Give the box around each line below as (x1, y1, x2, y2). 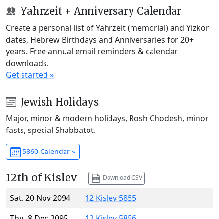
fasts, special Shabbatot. (6, 125, 96, 136)
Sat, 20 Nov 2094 (10, 193, 70, 204)
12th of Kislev (6, 171, 77, 185)
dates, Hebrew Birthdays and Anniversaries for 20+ (6, 34, 194, 45)
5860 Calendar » (20, 147, 75, 156)
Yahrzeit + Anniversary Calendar (18, 4, 181, 17)
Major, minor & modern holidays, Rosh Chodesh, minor (6, 113, 209, 124)
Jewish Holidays (18, 95, 99, 108)
